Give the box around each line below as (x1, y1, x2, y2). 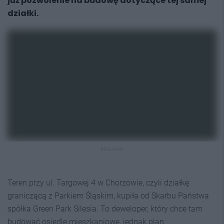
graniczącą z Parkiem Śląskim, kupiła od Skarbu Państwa (7, 190, 209, 200)
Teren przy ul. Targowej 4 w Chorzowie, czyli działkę (7, 177, 189, 187)
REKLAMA (100, 146, 123, 152)
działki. (7, 7, 38, 19)
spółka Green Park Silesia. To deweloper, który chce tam (7, 203, 202, 213)
